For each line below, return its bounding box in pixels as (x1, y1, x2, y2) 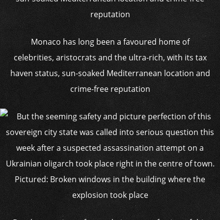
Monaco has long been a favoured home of (30, 36, 190, 47)
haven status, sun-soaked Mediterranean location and (10, 68, 210, 79)
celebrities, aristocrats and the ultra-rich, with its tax (13, 52, 207, 63)
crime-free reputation (70, 83, 150, 94)
